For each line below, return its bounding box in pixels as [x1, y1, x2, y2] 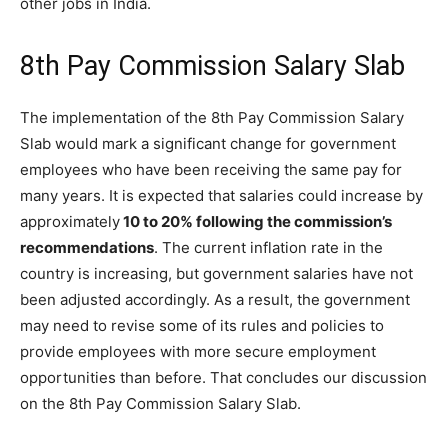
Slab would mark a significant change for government [20, 133, 396, 153]
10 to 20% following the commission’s [120, 211, 392, 231]
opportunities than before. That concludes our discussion [20, 367, 427, 387]
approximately [20, 211, 120, 231]
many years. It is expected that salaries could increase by [20, 185, 423, 205]
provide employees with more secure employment [20, 341, 376, 361]
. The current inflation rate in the [154, 237, 383, 257]
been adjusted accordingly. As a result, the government [20, 289, 410, 309]
